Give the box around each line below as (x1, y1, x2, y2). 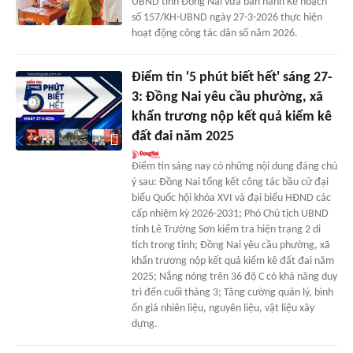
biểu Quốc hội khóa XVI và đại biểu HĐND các (131, 192, 331, 205)
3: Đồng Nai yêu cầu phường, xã (131, 90, 323, 106)
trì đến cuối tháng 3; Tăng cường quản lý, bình (131, 287, 333, 299)
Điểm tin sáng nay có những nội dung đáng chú (131, 161, 337, 173)
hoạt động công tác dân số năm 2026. (131, 28, 298, 40)
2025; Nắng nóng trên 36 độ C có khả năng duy (131, 271, 337, 284)
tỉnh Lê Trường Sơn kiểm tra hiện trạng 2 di (131, 224, 321, 236)
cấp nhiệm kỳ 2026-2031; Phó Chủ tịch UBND (131, 208, 329, 221)
